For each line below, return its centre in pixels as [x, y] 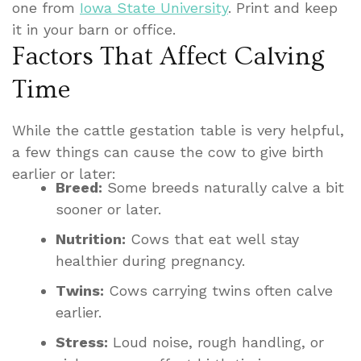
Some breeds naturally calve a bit [223, 187]
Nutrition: [91, 239]
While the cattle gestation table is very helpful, [178, 130]
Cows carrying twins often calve [218, 290]
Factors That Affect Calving [168, 56]
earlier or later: [64, 173]
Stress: [82, 342]
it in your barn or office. [94, 29]
